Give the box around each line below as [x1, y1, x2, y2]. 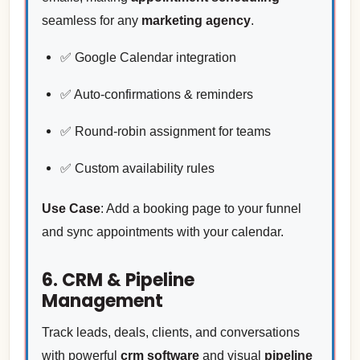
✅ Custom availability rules [59, 162, 215, 176]
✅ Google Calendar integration [59, 51, 236, 65]
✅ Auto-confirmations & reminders [59, 88, 253, 102]
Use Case [41, 201, 100, 215]
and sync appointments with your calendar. [41, 224, 284, 239]
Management [41, 288, 163, 313]
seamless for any [41, 14, 141, 28]
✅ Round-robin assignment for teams [59, 125, 271, 139]
